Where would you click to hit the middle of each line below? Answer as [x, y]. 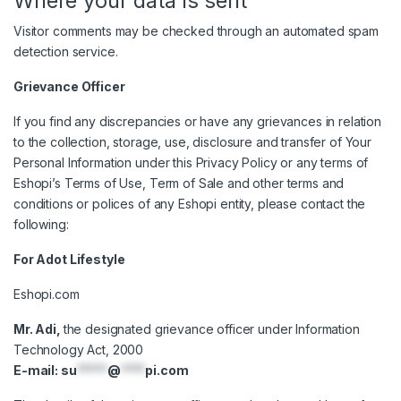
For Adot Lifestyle [69, 260]
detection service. [66, 52]
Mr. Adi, [38, 329]
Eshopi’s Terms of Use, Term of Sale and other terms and [179, 183]
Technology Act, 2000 [79, 350]
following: [41, 225]
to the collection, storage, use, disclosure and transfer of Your [193, 142]
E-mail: [37, 371]
